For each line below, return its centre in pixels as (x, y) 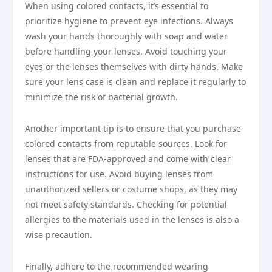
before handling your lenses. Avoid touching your (126, 51)
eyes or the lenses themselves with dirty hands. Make (134, 66)
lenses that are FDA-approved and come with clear (128, 159)
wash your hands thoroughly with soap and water (126, 36)
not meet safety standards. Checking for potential (126, 204)
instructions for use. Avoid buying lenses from (119, 174)
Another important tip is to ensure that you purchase (133, 128)
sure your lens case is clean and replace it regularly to (135, 82)
